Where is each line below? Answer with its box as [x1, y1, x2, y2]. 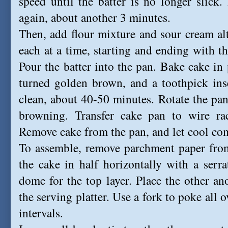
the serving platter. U [19, 188, 122, 205]
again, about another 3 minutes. [19, 9, 170, 25]
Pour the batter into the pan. [19, 58, 160, 74]
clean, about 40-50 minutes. [19, 91, 158, 107]
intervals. [19, 205, 63, 221]
